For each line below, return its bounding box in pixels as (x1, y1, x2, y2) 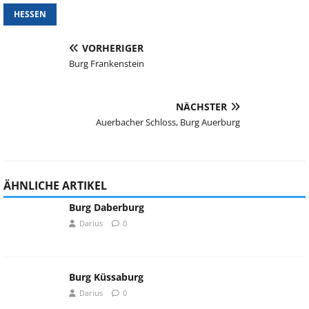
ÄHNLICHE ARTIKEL (3, 178, 107, 194)
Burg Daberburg (69, 201, 144, 215)
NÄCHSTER (176, 100, 227, 114)
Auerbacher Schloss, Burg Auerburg (96, 116, 240, 129)
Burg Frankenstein (69, 57, 144, 70)
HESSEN (14, 8, 46, 21)
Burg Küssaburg (69, 270, 143, 284)
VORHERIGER (82, 41, 143, 55)
